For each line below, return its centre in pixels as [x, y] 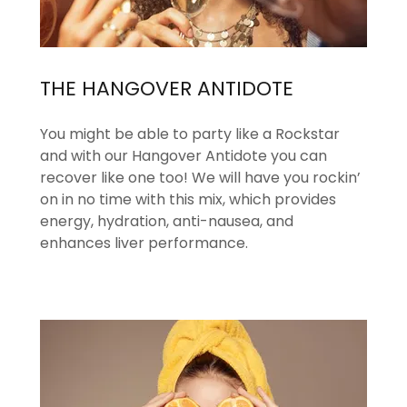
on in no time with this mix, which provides [188, 199]
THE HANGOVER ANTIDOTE [167, 89]
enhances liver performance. [148, 243]
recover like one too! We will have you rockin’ [200, 177]
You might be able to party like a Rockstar [190, 134]
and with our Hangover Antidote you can [184, 155]
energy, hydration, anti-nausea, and [167, 221]
